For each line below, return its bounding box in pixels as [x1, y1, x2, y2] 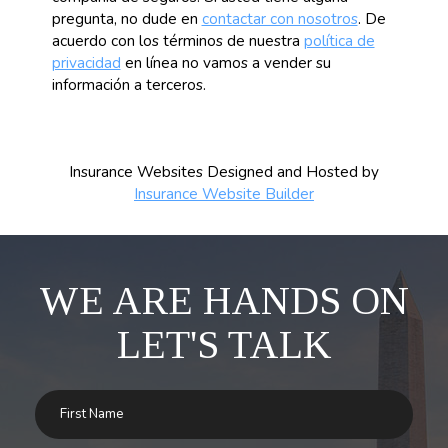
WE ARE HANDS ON [39, 277, 409, 323]
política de [303, 30, 375, 51]
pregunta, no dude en [51, 8, 202, 29]
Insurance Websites [69, 161, 203, 182]
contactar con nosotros [201, 8, 358, 29]
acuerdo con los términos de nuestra [51, 30, 304, 51]
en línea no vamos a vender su [120, 52, 331, 73]
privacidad [51, 52, 121, 73]
